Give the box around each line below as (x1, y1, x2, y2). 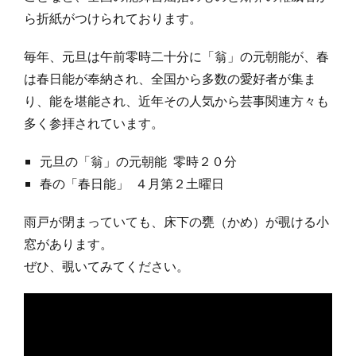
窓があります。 (24, 235, 113, 253)
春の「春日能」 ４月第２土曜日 (40, 175, 224, 193)
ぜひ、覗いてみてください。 (24, 257, 189, 276)
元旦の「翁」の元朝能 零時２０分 (40, 153, 237, 171)
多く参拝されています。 (24, 114, 164, 133)
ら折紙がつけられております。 (24, 10, 202, 28)
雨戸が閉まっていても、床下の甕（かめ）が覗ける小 (24, 213, 329, 231)
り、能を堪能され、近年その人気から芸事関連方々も (24, 92, 329, 110)
